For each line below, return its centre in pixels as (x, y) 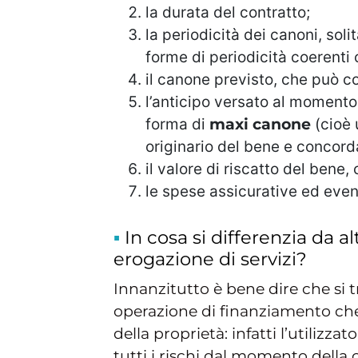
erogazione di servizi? (210, 259)
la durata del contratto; (228, 12)
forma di (177, 124)
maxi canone (262, 124)
